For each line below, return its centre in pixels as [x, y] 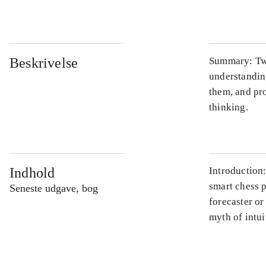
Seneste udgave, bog [54, 189]
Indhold [32, 173]
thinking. [229, 107]
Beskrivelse [44, 63]
